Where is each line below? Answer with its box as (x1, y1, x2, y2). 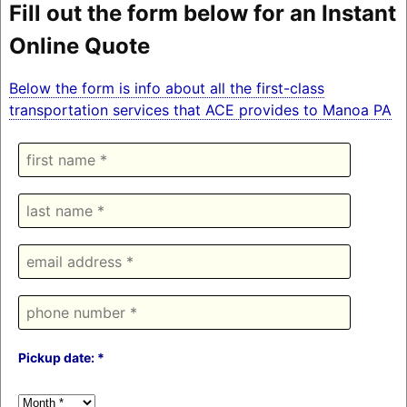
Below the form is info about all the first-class (8, 78, 324, 97)
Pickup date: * (17, 349, 104, 365)
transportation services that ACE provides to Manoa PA (8, 100, 392, 119)
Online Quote (8, 32, 150, 59)
